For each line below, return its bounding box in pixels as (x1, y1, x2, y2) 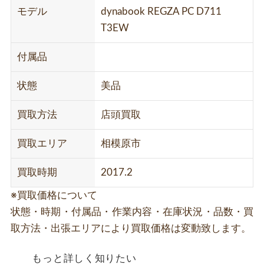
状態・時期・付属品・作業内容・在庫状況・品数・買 (10, 206, 254, 217)
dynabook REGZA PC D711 (101, 6, 222, 16)
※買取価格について (10, 190, 97, 200)
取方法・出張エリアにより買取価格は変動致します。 (10, 223, 251, 233)
